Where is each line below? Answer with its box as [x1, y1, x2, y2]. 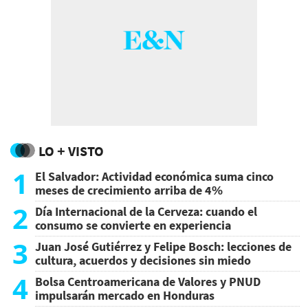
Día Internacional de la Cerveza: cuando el [35, 203, 257, 220]
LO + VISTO [38, 142, 104, 160]
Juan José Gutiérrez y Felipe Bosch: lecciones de [35, 239, 291, 255]
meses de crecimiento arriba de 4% [35, 182, 223, 199]
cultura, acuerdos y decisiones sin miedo [35, 252, 251, 269]
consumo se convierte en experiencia [35, 217, 231, 234]
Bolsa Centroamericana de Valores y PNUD [35, 274, 261, 290]
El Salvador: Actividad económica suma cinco [35, 168, 274, 185]
